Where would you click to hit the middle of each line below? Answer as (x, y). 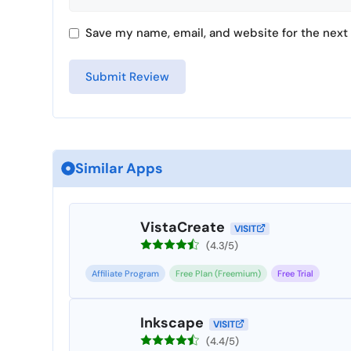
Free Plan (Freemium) (218, 273)
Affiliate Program (125, 273)
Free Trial (295, 273)
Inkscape (172, 322)
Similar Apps (119, 168)
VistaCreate (183, 227)
